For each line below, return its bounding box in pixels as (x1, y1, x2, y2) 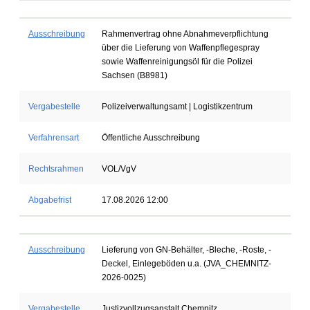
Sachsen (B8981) (101, 71, 167, 80)
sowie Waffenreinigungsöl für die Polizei (101, 57, 253, 66)
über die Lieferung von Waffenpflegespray (101, 43, 259, 53)
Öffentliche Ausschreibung (101, 133, 200, 143)
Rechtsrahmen (28, 164, 84, 174)
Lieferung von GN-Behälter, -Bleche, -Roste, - (101, 245, 271, 255)
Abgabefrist (28, 195, 71, 205)
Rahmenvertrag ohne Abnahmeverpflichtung (101, 29, 268, 39)
